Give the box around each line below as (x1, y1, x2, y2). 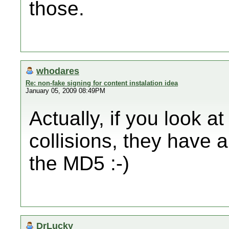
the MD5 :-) (29, 152, 129, 174)
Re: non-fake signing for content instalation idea (26, 79, 178, 87)
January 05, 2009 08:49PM (26, 87, 105, 95)
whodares (36, 65, 79, 76)
